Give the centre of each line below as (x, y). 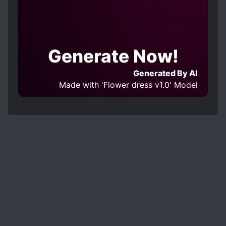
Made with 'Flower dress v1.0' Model (129, 85)
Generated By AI (166, 73)
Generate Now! (113, 56)
